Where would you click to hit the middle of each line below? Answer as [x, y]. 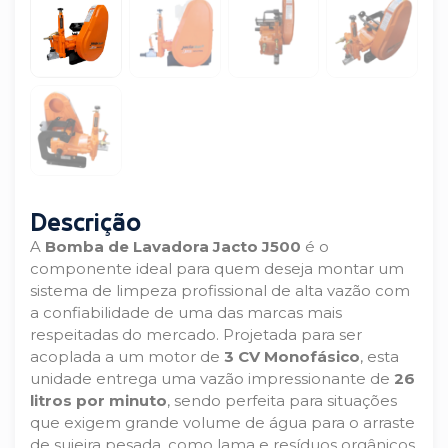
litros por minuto [98, 401]
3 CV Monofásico [292, 357]
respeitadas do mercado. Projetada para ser [196, 335]
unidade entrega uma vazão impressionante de [212, 379]
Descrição [85, 225]
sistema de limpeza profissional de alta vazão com [220, 291]
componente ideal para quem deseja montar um [217, 269]
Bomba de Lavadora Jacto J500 [173, 247]
